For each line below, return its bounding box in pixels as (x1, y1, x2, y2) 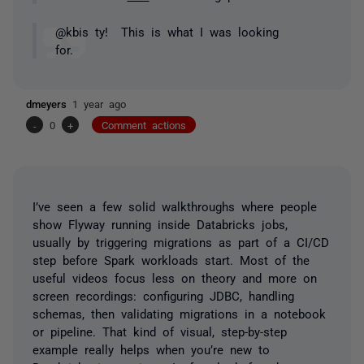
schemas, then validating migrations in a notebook (32, 306, 326, 319)
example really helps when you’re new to (32, 342, 270, 355)
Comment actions (102, 119, 186, 130)
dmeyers (26, 98, 72, 109)
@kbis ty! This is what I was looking (54, 24, 279, 37)
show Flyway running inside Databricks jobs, (32, 217, 288, 230)
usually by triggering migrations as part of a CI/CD (32, 235, 329, 248)
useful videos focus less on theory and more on (32, 271, 317, 284)
